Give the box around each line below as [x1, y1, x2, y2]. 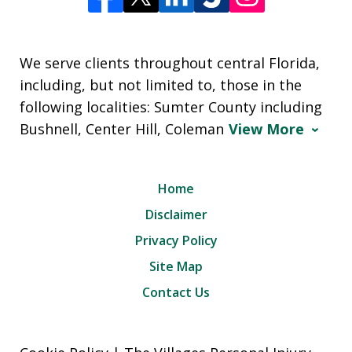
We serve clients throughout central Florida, [20, 53, 320, 73]
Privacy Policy [134, 232, 218, 250]
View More [229, 119, 304, 139]
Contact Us [142, 284, 210, 302]
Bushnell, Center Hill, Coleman [20, 119, 224, 139]
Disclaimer [145, 206, 207, 224]
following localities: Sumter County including [20, 97, 322, 117]
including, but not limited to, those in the [20, 75, 302, 95]
